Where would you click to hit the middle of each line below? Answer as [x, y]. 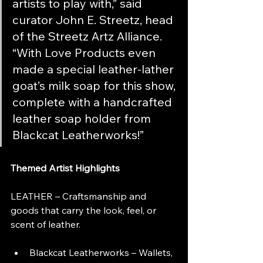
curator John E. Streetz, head [94, 20]
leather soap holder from [83, 119]
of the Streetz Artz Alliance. [89, 36]
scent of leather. [45, 225]
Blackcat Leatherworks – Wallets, [102, 253]
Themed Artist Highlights [65, 168]
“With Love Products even [85, 53]
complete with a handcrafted [94, 102]
